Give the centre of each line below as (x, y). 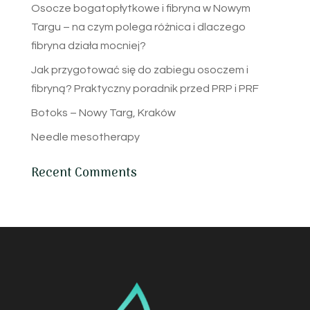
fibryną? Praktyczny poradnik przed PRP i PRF (145, 88)
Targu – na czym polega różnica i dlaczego (138, 27)
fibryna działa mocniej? (88, 45)
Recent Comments (84, 173)
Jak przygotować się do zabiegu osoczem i (139, 70)
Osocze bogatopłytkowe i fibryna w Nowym (140, 8)
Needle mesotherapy (85, 137)
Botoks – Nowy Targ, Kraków (103, 112)
